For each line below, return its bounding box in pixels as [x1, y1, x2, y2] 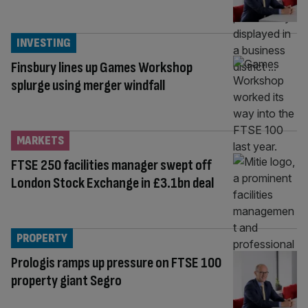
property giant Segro [11, 271, 122, 290]
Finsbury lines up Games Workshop [11, 58, 192, 77]
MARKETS [16, 133, 64, 148]
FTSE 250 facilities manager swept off [11, 155, 212, 175]
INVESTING [16, 35, 71, 50]
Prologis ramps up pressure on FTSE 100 [11, 253, 221, 272]
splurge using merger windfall [11, 76, 165, 95]
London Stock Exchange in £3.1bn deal [11, 173, 214, 192]
